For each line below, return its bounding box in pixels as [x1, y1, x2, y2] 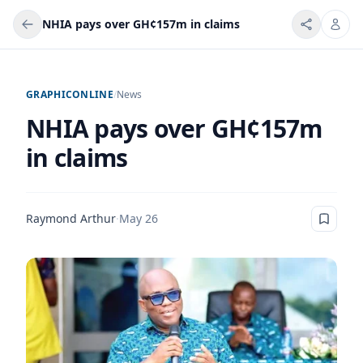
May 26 [119, 211, 158, 226]
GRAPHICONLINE [26, 88, 113, 101]
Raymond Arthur [26, 211, 116, 226]
